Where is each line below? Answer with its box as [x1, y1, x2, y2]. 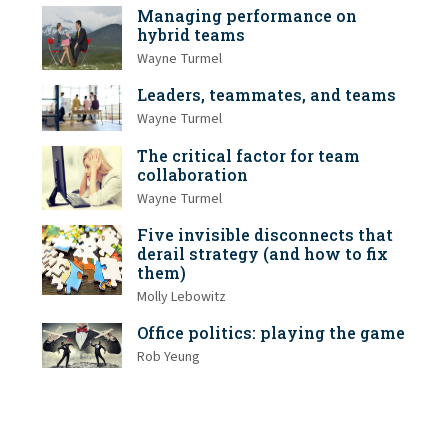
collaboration [137, 163, 248, 185]
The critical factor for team [137, 144, 360, 166]
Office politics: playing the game [137, 321, 405, 343]
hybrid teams [137, 24, 245, 46]
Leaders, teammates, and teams [137, 84, 396, 106]
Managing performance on [137, 5, 357, 27]
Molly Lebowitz [137, 286, 226, 307]
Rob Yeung [137, 346, 200, 367]
